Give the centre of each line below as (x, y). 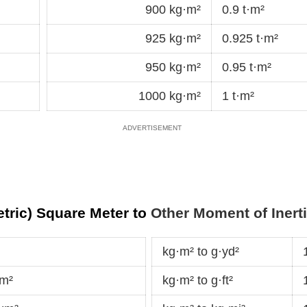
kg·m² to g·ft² (198, 281)
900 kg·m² (173, 9)
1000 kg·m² (170, 96)
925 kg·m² (173, 38)
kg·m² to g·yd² (201, 252)
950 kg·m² (173, 67)
